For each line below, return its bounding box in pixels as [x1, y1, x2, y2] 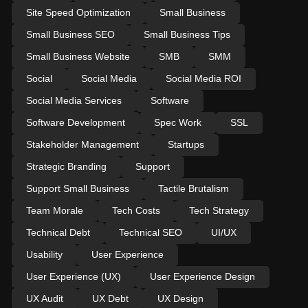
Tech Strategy [188, 204, 249, 216]
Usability [25, 248, 63, 260]
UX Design [157, 292, 203, 304]
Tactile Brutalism [157, 182, 229, 194]
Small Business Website [25, 50, 130, 62]
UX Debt [91, 292, 129, 304]
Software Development [25, 116, 125, 128]
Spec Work [153, 116, 201, 128]
